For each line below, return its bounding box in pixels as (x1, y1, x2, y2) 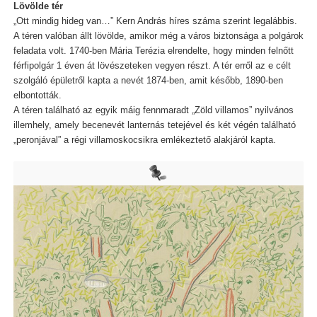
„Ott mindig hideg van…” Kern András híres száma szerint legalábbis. (13, 16, 297, 26)
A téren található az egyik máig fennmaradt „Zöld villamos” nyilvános (13, 105, 294, 115)
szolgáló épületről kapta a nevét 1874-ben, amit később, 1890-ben (13, 75, 283, 86)
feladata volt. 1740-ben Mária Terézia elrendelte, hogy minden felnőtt (13, 45, 294, 56)
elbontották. (13, 90, 62, 100)
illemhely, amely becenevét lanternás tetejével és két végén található (13, 120, 296, 130)
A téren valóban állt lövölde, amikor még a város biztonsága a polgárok (13, 30, 304, 41)
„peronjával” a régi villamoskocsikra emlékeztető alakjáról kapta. (13, 134, 276, 145)
